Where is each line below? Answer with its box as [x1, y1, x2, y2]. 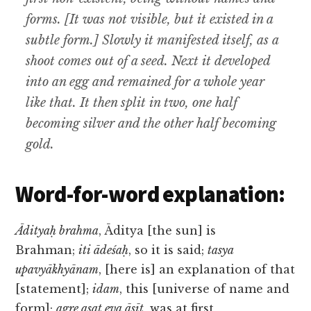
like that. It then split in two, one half [26, 95, 238, 111]
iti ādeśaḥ [78, 243, 129, 258]
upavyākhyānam [15, 262, 99, 277]
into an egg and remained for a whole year [26, 74, 265, 90]
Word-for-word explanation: [15, 180, 285, 209]
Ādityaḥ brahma [15, 224, 99, 238]
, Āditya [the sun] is [99, 224, 217, 238]
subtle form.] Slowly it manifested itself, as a [26, 33, 279, 49]
